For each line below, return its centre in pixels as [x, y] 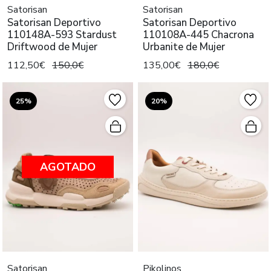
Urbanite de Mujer [184, 47]
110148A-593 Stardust [62, 35]
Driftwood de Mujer [52, 47]
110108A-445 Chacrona [198, 35]
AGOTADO [68, 167]
